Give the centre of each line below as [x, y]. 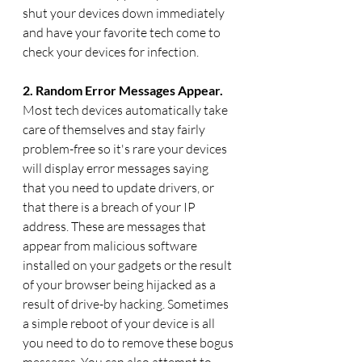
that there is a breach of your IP [110, 207]
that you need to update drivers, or [120, 188]
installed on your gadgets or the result [128, 265]
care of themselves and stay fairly [115, 130]
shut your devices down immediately [125, 13]
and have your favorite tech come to [123, 33]
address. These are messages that [116, 227]
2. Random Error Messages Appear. [124, 90]
